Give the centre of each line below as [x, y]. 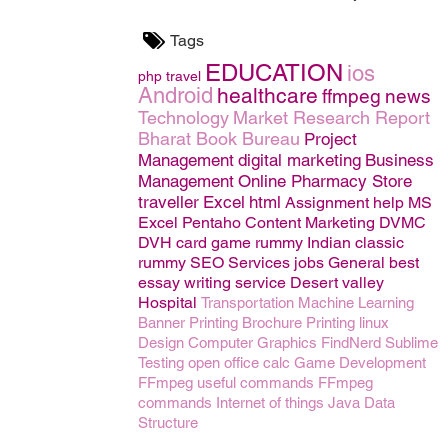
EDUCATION [274, 72]
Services [259, 262]
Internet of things [270, 402]
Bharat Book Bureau [219, 138]
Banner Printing [188, 322]
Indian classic [355, 242]
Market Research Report [331, 117]
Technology [183, 117]
